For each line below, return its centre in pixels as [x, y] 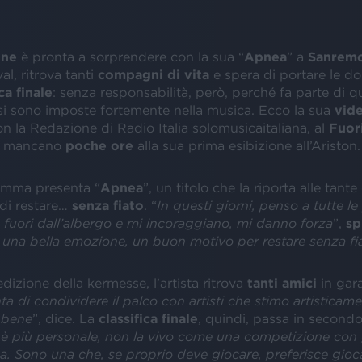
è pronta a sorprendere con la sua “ [130, 56]
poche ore [99, 145]
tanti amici [282, 282]
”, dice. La [65, 318]
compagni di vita [153, 74]
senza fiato [105, 205]
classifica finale [148, 318]
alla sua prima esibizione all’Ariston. [246, 145]
